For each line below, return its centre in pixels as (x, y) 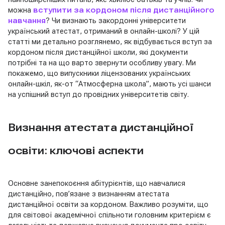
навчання (27, 20)
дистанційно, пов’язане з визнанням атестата (89, 194)
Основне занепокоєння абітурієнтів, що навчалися (97, 183)
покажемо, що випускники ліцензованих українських (99, 73)
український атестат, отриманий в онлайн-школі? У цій (104, 31)
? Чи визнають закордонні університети (116, 20)
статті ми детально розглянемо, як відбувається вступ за (110, 41)
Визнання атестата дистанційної (101, 127)
